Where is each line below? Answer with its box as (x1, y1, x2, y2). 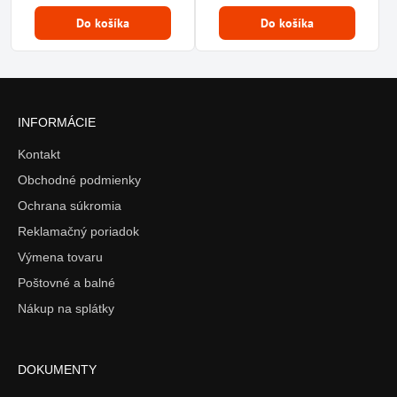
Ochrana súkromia (18, 198, 121, 213)
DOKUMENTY (18, 362, 97, 377)
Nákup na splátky (18, 300, 114, 315)
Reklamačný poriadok (18, 223, 139, 238)
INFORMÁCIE (18, 114, 96, 129)
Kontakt (18, 146, 60, 161)
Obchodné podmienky (18, 172, 141, 187)
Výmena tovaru (18, 249, 103, 264)
